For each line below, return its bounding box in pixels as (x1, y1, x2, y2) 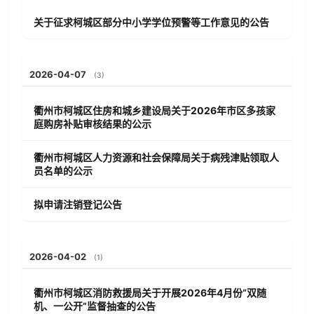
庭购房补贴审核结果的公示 (34, 118, 151, 130)
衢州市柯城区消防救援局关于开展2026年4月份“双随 (34, 287, 266, 299)
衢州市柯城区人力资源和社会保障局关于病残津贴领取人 (34, 151, 279, 163)
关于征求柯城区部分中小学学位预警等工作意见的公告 (34, 16, 269, 28)
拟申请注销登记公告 (34, 198, 122, 210)
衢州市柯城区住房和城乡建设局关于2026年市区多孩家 (34, 104, 275, 116)
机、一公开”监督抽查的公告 (34, 300, 156, 312)
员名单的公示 (34, 165, 93, 177)
